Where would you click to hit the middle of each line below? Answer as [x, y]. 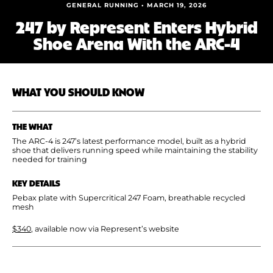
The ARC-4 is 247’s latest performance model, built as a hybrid [129, 141]
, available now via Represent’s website [105, 229]
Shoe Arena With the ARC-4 [136, 43]
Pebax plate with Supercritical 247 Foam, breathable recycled [129, 197]
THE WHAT [32, 126]
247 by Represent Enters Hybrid [136, 26]
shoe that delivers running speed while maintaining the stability [135, 150]
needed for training [50, 159]
